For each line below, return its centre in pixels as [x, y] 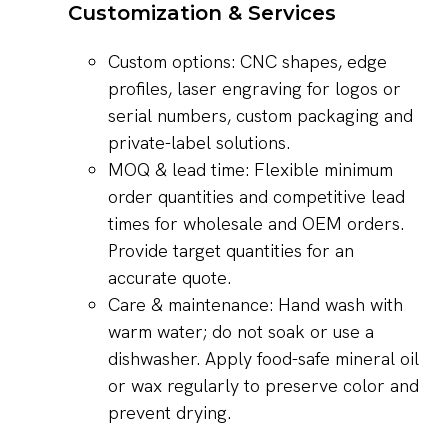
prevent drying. [169, 413]
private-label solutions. [199, 143]
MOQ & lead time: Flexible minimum [250, 170]
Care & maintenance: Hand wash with [255, 305]
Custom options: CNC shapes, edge [247, 62]
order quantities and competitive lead [256, 197]
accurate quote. [169, 278]
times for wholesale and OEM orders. [256, 224]
